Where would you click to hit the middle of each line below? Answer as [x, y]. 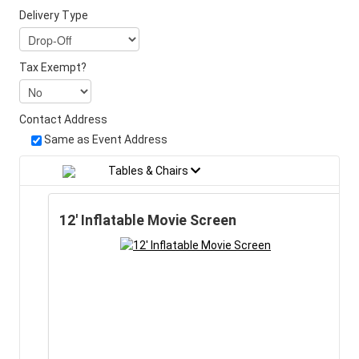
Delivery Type [54, 15]
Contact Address [63, 119]
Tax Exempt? [53, 67]
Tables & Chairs [149, 170]
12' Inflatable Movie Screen [148, 220]
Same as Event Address [106, 139]
